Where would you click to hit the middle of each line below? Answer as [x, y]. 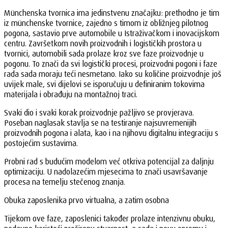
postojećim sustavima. [41, 143]
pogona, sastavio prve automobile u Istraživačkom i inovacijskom [112, 33]
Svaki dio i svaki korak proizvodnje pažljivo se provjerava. [99, 113]
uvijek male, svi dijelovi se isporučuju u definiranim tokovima [104, 84]
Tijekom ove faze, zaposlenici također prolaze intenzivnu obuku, [110, 219]
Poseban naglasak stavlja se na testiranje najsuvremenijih [100, 123]
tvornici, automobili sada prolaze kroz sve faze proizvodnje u [104, 54]
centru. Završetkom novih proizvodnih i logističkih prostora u [103, 44]
